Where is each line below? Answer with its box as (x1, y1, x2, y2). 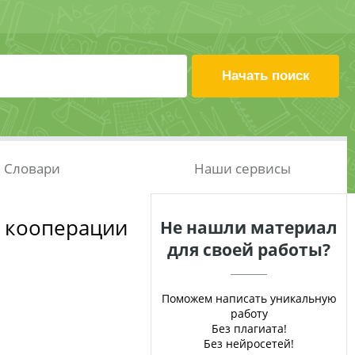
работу (230, 306, 268, 321)
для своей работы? (167, 239, 330, 261)
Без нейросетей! (204, 336, 294, 351)
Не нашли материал (160, 216, 338, 239)
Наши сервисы (193, 159, 291, 177)
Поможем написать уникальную (161, 291, 337, 306)
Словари (4, 159, 60, 177)
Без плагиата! (211, 321, 287, 336)
